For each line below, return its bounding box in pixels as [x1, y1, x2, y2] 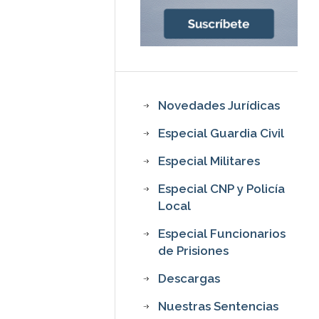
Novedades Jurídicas [158, 98, 281, 113]
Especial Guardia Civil [158, 125, 285, 140]
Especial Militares [158, 153, 261, 168]
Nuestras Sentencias [158, 298, 279, 313]
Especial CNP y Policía [158, 181, 286, 196]
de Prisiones [158, 243, 229, 258]
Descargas [158, 271, 221, 286]
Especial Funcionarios [158, 226, 286, 241]
